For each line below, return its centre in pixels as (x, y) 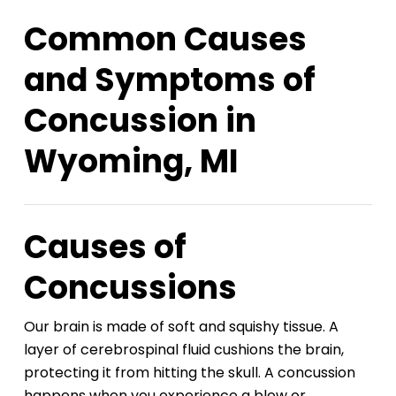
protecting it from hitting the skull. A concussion (189, 373)
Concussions (130, 288)
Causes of (105, 247)
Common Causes (165, 40)
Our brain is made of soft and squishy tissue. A (181, 327)
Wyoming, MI (131, 162)
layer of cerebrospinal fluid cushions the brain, (183, 350)
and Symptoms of (169, 80)
